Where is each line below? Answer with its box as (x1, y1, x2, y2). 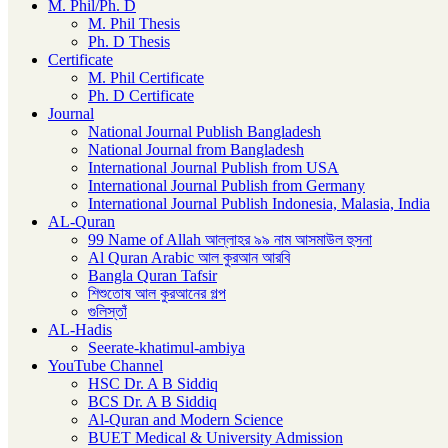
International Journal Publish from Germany (88, 177, 365, 194)
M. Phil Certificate (88, 69, 204, 86)
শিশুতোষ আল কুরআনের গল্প (88, 285, 226, 302)
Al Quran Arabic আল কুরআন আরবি (88, 249, 290, 266)
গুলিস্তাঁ (88, 303, 127, 320)
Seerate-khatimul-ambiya (88, 339, 245, 356)
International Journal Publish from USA (88, 159, 339, 176)
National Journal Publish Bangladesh (88, 123, 321, 140)
